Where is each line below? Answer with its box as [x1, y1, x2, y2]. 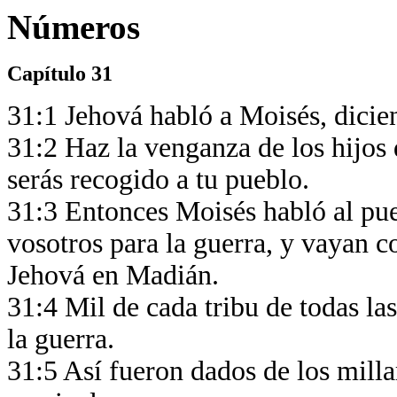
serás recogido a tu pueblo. [7, 164, 316, 195]
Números [7, 8, 140, 46]
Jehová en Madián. [7, 260, 226, 291]
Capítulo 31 [7, 61, 113, 85]
